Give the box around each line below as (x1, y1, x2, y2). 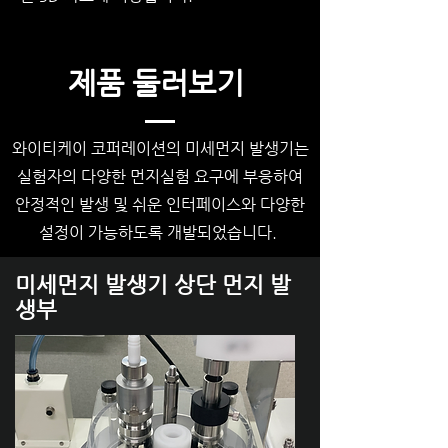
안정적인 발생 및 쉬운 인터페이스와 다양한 (15, 195, 305, 214)
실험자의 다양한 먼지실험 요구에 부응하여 (17, 167, 303, 186)
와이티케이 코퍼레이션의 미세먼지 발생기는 (11, 139, 309, 158)
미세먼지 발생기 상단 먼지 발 (15, 272, 291, 297)
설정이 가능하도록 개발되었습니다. (39, 223, 281, 242)
